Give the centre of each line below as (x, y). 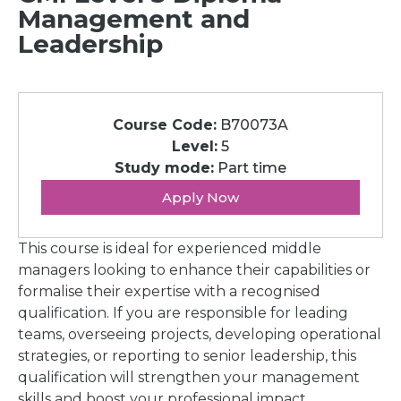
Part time (250, 168)
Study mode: (164, 168)
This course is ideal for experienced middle (170, 249)
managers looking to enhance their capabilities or (194, 270)
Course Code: (165, 125)
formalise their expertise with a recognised (169, 292)
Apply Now (200, 198)
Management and (134, 19)
